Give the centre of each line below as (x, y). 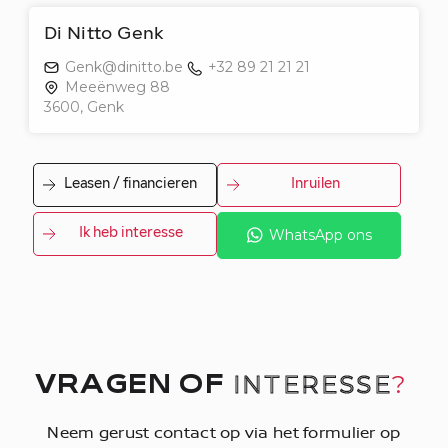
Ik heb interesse (130, 234)
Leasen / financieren (131, 185)
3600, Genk (83, 106)
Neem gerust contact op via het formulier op (224, 431)
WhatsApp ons (320, 235)
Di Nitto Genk (104, 34)
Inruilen (315, 185)
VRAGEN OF (133, 386)
